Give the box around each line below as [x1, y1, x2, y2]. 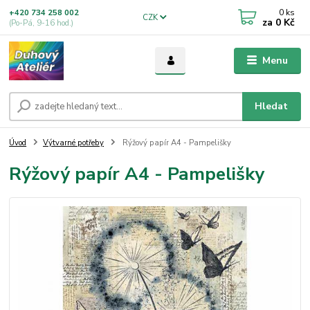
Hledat [255, 100, 289, 113]
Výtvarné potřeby [43, 138, 104, 149]
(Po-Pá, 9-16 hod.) [9, 17, 74, 28]
